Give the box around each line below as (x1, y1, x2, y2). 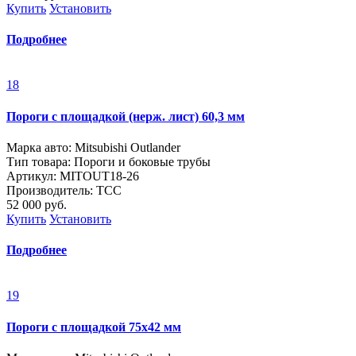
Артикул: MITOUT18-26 (6, 168, 139, 183)
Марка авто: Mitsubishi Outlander (6, 140, 180, 154)
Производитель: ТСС (6, 183, 122, 197)
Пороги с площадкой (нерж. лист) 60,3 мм (6, 109, 245, 123)
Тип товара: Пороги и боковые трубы (6, 154, 211, 168)
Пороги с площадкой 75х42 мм (6, 319, 181, 334)
